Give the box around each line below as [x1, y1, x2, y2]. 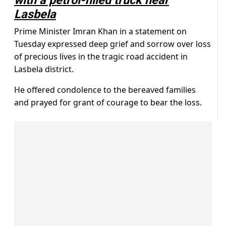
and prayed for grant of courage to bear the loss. [14, 97, 202, 108]
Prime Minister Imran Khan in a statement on [14, 26, 187, 37]
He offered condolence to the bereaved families [14, 84, 196, 96]
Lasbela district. [14, 64, 74, 75]
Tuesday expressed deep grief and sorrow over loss [14, 38, 211, 50]
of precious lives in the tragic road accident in [14, 51, 188, 63]
